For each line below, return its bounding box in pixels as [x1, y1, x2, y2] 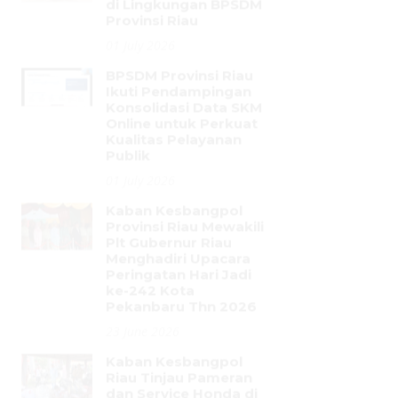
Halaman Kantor [106, 317, 223, 334]
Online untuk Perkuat [106, 31, 258, 48]
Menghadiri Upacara [106, 166, 251, 183]
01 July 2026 [106, 88, 175, 105]
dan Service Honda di [106, 301, 258, 318]
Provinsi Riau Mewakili [106, 134, 264, 151]
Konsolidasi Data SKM [106, 15, 262, 32]
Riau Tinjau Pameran [106, 285, 252, 302]
